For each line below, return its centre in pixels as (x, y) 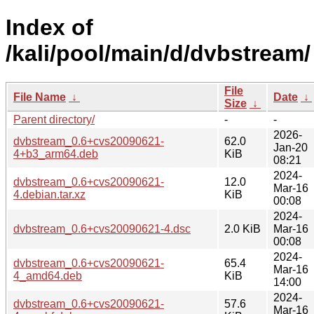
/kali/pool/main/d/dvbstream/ (158, 54)
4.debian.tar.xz (49, 194)
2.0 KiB (243, 228)
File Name (40, 97)
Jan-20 (291, 147)
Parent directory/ (54, 119)
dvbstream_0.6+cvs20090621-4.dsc (102, 228)
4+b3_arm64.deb (56, 153)
